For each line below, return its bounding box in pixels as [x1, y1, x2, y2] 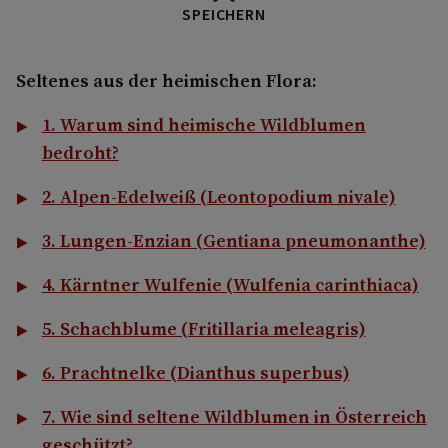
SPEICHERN [182, 3, 266, 26]
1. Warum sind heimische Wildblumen [41, 111, 366, 137]
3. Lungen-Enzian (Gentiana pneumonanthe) [41, 227, 426, 253]
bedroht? [41, 139, 119, 165]
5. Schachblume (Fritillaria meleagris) [41, 315, 366, 341]
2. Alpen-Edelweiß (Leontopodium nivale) [41, 183, 396, 209]
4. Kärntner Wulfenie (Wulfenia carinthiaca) [41, 271, 419, 297]
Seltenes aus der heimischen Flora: [16, 67, 317, 93]
